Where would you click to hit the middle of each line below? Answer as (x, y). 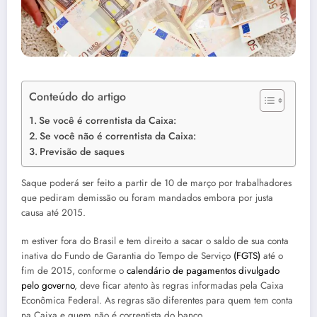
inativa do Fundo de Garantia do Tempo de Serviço (127, 255)
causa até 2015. (53, 212)
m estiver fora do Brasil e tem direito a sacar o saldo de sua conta (155, 241)
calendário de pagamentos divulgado (203, 270)
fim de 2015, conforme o (74, 270)
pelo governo (48, 285)
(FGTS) (247, 255)
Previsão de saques (82, 151)
